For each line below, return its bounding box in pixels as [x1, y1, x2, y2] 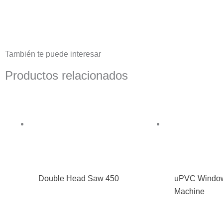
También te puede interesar [5, 50, 101, 58]
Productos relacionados [5, 69, 128, 82]
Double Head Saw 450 [38, 174, 119, 183]
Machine [174, 187, 205, 196]
